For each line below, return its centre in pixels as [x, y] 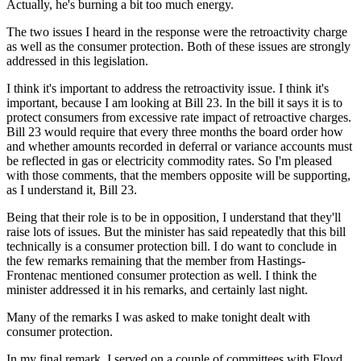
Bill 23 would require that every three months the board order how [175, 131]
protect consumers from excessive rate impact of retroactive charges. [179, 117]
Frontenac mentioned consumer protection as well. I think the [162, 275]
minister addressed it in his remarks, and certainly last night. [157, 289]
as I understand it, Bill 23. [72, 189]
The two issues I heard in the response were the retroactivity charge [177, 31]
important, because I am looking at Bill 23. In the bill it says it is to [174, 102]
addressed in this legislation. [77, 60]
